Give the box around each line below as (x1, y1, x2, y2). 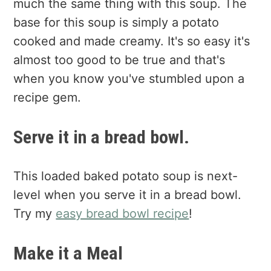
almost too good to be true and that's (13, 53, 226, 68)
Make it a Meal (13, 242, 123, 264)
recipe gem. (13, 90, 82, 105)
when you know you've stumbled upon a (13, 71, 245, 87)
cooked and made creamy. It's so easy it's (13, 34, 250, 49)
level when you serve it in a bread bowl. (13, 187, 242, 202)
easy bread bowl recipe (56, 206, 189, 221)
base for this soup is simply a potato (13, 15, 220, 30)
